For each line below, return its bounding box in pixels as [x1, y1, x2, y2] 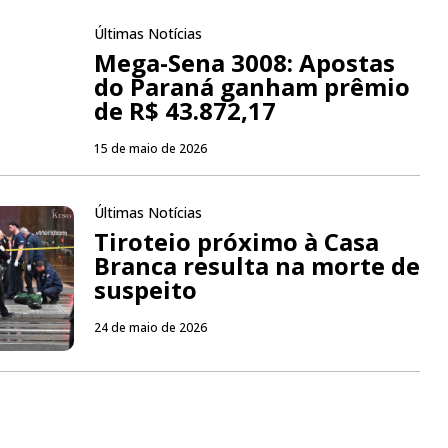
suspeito [93, 273, 197, 307]
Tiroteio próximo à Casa [93, 225, 379, 259]
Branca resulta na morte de [93, 249, 420, 283]
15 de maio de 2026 [93, 140, 207, 158]
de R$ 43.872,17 [93, 94, 276, 128]
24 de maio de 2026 [93, 319, 207, 337]
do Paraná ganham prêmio [93, 70, 410, 104]
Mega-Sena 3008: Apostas [93, 46, 395, 80]
